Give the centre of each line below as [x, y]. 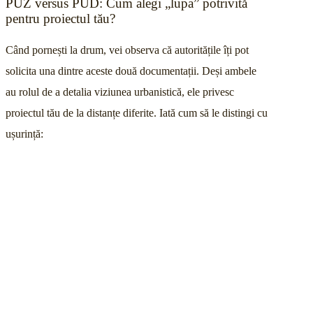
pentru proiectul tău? [60, 18]
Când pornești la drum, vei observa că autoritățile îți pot [127, 50]
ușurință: [24, 133]
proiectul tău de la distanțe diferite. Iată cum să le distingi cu [137, 112]
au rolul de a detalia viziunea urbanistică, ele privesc [120, 92]
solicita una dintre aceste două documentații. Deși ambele [131, 71]
